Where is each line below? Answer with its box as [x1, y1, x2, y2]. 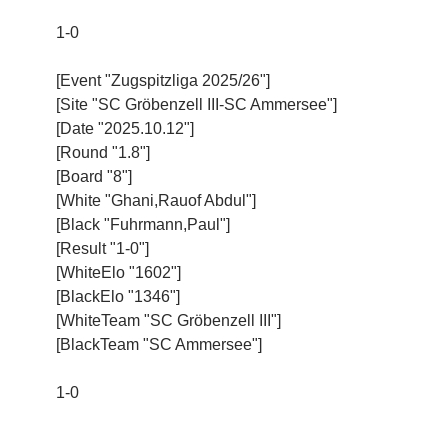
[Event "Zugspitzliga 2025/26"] [56, 71, 270, 89]
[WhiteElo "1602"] [56, 263, 181, 281]
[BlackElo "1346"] [56, 287, 180, 305]
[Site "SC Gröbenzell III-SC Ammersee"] [56, 95, 337, 113]
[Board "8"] [56, 167, 132, 185]
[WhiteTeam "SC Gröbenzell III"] [56, 311, 281, 329]
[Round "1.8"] [56, 143, 150, 161]
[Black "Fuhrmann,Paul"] [56, 215, 230, 233]
